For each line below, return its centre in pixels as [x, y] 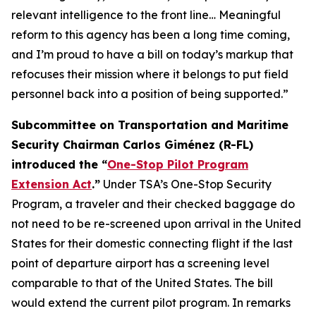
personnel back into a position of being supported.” [151, 94]
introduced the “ [59, 164]
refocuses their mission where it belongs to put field [150, 74]
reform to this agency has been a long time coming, [151, 35]
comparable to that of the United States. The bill [142, 283]
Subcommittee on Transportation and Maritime [150, 125]
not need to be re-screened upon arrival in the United [156, 224]
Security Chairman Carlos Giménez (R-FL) [132, 145]
